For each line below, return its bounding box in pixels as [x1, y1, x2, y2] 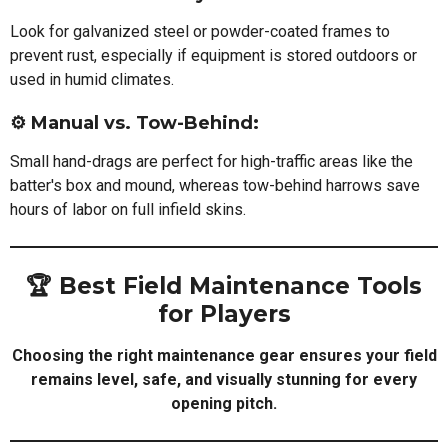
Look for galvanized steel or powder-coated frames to [10, 21, 390, 41]
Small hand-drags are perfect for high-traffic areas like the [10, 151, 413, 171]
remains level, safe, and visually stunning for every [31, 369, 417, 389]
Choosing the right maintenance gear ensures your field [11, 345, 437, 365]
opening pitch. [171, 393, 277, 413]
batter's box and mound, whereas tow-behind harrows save [10, 175, 420, 195]
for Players [157, 299, 291, 328]
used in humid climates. [10, 69, 174, 89]
